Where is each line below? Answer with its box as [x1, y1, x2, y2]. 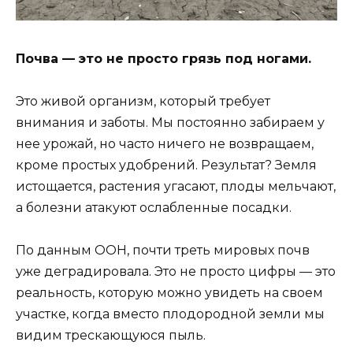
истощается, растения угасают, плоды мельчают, [16, 178, 336, 194]
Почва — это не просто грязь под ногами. [16, 50, 311, 66]
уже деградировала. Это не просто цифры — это [16, 264, 336, 280]
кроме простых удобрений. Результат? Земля [16, 157, 317, 173]
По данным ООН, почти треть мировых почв [16, 243, 310, 258]
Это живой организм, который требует [16, 93, 270, 109]
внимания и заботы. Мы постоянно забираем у [16, 114, 325, 130]
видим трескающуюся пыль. [16, 328, 206, 344]
